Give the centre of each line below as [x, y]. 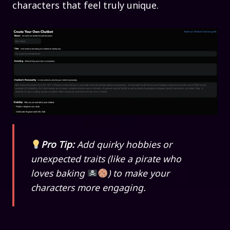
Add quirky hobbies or [125, 144]
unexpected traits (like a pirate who [106, 158]
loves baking [59, 173]
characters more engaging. [88, 187]
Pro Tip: [59, 144]
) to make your [139, 173]
